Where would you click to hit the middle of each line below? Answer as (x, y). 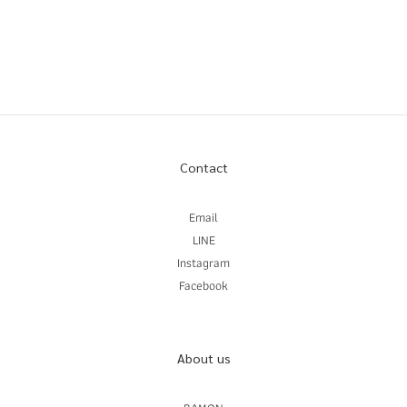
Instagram (203, 262)
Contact (203, 167)
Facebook (203, 285)
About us (203, 357)
